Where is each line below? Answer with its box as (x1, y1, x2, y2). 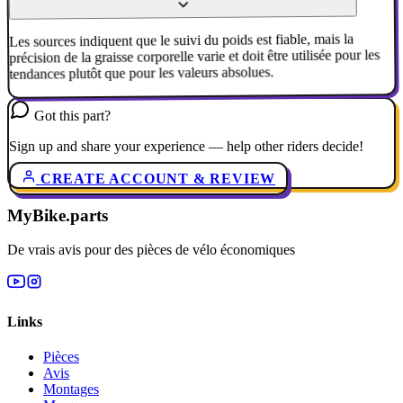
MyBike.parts (7, 205, 108, 225)
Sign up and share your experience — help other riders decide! (9, 138, 363, 154)
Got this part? (34, 107, 111, 123)
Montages (43, 381, 99, 397)
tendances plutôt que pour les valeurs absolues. (9, 64, 274, 82)
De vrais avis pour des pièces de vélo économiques (7, 242, 295, 258)
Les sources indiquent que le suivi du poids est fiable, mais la (9, 31, 354, 49)
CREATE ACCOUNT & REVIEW (36, 170, 276, 186)
